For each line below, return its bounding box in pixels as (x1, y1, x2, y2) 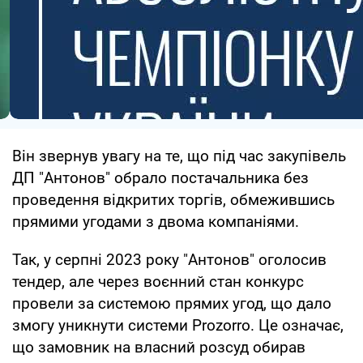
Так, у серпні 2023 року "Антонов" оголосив (12, 250, 327, 269)
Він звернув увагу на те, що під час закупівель (12, 146, 346, 165)
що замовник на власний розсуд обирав (12, 337, 305, 357)
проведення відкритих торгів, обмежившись (12, 190, 335, 209)
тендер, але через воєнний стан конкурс (12, 271, 304, 291)
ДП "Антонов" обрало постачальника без (12, 168, 309, 187)
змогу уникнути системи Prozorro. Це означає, (12, 315, 344, 335)
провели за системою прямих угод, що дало (12, 293, 331, 313)
